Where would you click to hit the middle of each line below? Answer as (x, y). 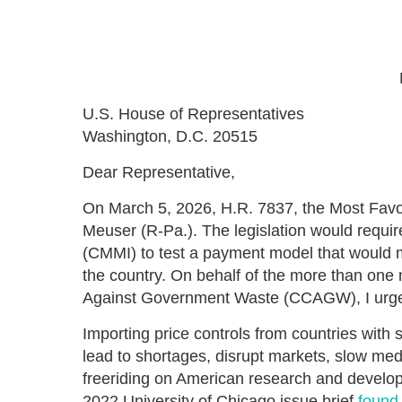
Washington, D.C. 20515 (170, 136)
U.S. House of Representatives (193, 114)
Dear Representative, (159, 172)
